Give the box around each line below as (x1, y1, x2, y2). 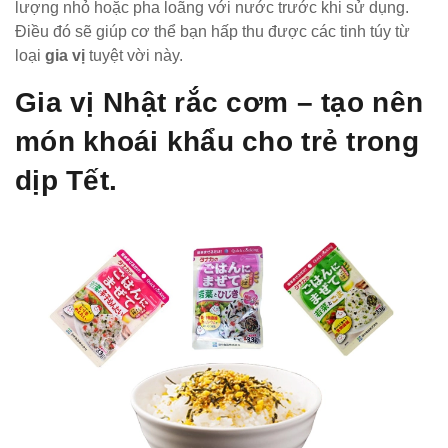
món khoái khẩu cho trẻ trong (15, 125, 419, 157)
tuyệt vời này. (85, 46, 183, 64)
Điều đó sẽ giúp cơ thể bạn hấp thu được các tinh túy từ (15, 22, 410, 40)
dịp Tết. (15, 164, 118, 196)
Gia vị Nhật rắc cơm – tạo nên (15, 86, 424, 118)
